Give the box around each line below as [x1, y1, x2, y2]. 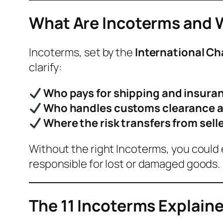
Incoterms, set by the [29, 45, 135, 60]
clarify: [29, 60, 62, 75]
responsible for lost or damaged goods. [29, 156, 221, 172]
